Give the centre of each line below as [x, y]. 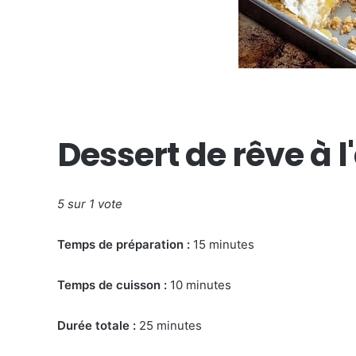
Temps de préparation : [124, 244]
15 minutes [222, 244]
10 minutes [199, 284]
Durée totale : [97, 325]
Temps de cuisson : [112, 284]
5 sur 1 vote [90, 203]
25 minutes [169, 325]
